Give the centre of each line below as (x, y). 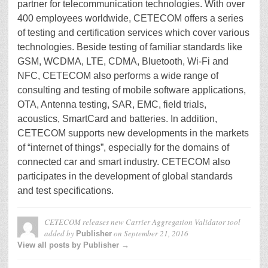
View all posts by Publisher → (73, 245)
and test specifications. (66, 191)
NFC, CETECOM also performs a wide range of (118, 76)
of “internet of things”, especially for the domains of (123, 147)
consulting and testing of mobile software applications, (132, 90)
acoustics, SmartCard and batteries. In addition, (117, 119)
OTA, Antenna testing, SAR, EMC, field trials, (112, 104)
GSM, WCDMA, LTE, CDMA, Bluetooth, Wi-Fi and (123, 61)
